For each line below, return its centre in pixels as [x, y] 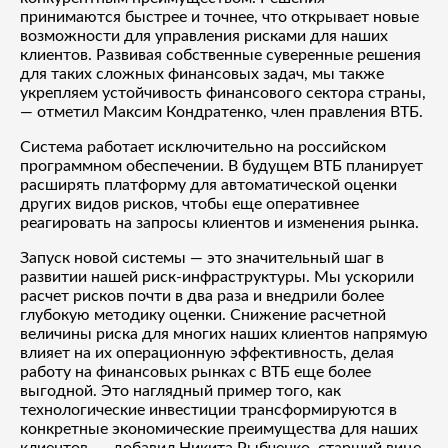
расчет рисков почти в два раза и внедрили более [202, 295]
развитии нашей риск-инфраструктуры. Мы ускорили [217, 276]
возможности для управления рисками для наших [204, 35]
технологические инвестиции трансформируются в [208, 409]
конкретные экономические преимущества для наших [219, 428]
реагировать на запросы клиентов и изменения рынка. [219, 222]
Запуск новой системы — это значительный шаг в [202, 257]
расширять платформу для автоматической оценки [208, 184]
